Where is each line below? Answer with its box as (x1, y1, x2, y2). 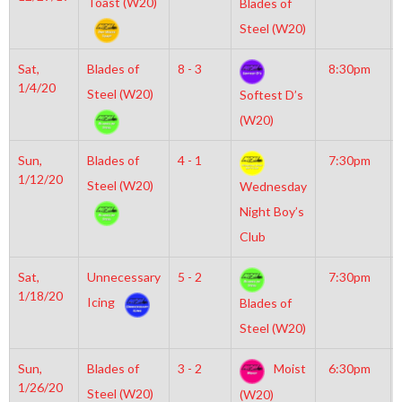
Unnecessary (86, 269, 161, 284)
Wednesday (239, 179, 307, 195)
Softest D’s (239, 87, 303, 103)
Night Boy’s (239, 204, 304, 220)
